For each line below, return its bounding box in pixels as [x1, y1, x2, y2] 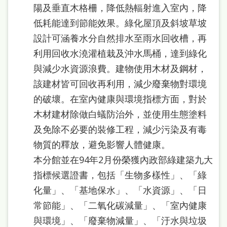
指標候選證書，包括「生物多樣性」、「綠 [33, 168, 207, 181]
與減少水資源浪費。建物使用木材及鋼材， [33, 62, 207, 74]
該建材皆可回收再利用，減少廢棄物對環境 [33, 77, 207, 90]
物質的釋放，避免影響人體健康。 [33, 138, 170, 150]
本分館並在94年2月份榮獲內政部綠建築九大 [33, 153, 213, 166]
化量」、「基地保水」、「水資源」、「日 [33, 183, 207, 196]
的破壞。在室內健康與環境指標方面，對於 [33, 92, 207, 105]
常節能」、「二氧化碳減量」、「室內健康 [33, 199, 207, 211]
